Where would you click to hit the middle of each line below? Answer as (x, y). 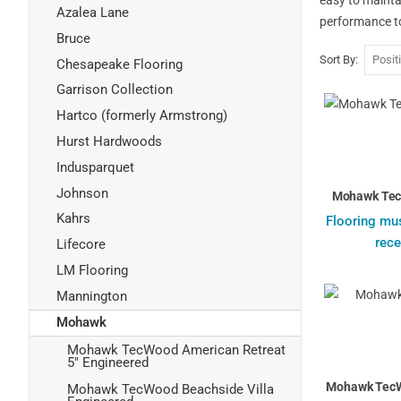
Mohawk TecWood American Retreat (176, 350)
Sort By (337, 59)
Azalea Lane (93, 12)
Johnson (82, 193)
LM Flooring (92, 270)
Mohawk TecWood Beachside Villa (171, 390)
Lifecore (81, 245)
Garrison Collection (115, 90)
